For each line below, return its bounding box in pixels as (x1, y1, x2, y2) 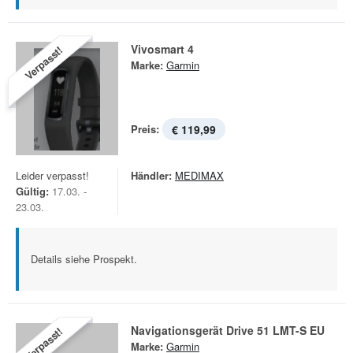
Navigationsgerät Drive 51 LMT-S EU (131, 322, 325, 338)
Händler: (131, 168, 172, 183)
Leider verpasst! (16, 168, 89, 183)
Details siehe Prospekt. (31, 251, 137, 266)
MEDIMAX (175, 168, 224, 183)
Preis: (131, 121, 159, 136)
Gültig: (16, 184, 49, 199)
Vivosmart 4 (131, 41, 194, 57)
